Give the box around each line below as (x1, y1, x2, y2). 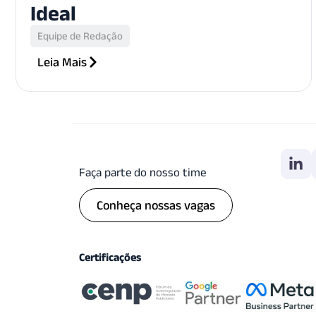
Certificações (79, 250, 141, 263)
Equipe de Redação (37, 29, 123, 42)
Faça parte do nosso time (79, 165, 206, 178)
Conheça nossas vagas (97, 197, 215, 212)
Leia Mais (37, 54, 87, 69)
